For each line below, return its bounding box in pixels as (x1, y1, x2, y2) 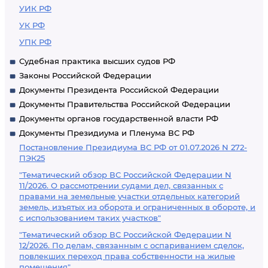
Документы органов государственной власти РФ (19, 114, 218, 123)
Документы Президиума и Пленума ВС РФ (19, 128, 194, 138)
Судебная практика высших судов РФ (19, 56, 175, 66)
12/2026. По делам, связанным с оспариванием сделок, (19, 240, 244, 250)
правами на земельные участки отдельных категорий (19, 191, 240, 201)
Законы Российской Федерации (19, 71, 151, 80)
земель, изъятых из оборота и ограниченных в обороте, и (19, 202, 255, 212)
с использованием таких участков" (19, 213, 161, 223)
